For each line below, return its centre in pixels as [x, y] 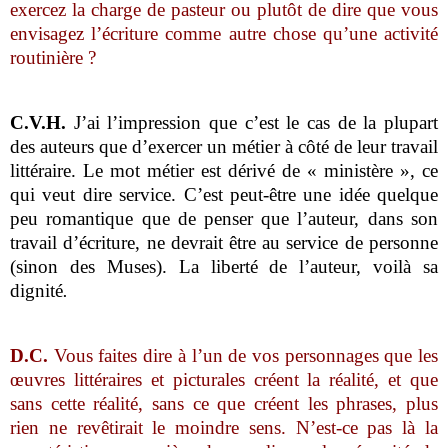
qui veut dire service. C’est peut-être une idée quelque [224, 194]
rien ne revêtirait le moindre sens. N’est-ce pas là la [224, 427]
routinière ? [53, 58]
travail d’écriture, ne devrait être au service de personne [224, 242]
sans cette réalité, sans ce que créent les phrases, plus [224, 403]
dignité [37, 290]
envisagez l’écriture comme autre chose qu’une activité [224, 34]
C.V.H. [38, 122]
